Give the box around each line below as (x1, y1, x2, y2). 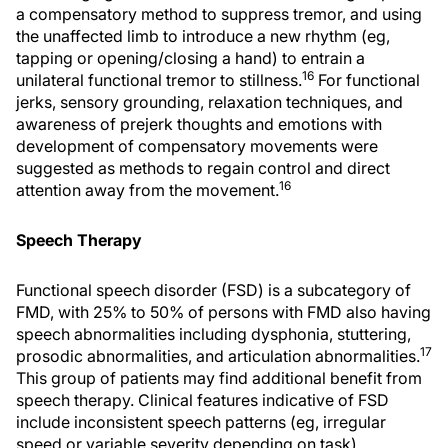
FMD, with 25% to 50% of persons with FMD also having (16, 302, 431, 323)
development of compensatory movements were (16, 136, 378, 157)
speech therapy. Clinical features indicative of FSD (16, 390, 389, 411)
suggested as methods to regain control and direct (16, 158, 390, 179)
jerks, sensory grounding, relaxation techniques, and (16, 92, 403, 113)
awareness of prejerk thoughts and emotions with (16, 114, 382, 135)
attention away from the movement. (16, 180, 279, 201)
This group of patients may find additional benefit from (16, 368, 422, 389)
